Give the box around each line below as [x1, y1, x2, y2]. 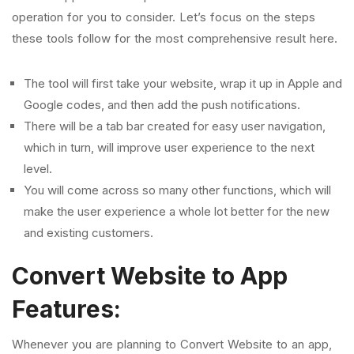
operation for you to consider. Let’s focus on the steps [12, 9, 315, 24]
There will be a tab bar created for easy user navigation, [24, 119, 326, 134]
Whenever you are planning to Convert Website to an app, [12, 337, 332, 352]
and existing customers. [24, 225, 153, 240]
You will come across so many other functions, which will [24, 183, 331, 198]
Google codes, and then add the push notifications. [24, 97, 300, 112]
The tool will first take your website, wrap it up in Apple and [24, 76, 342, 91]
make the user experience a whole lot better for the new [24, 204, 330, 219]
